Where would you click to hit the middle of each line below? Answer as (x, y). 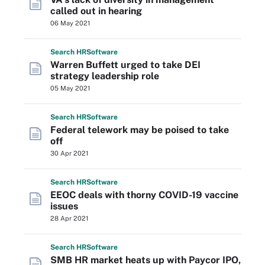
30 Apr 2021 (69, 153)
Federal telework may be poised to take (140, 130)
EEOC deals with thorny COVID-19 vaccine (144, 195)
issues (64, 206)
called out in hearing (96, 11)
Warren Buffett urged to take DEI (125, 65)
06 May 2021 (70, 23)
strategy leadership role (105, 76)
